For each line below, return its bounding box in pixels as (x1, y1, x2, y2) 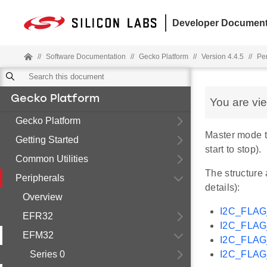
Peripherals (15, 173, 64, 183)
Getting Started (15, 135, 79, 145)
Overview (23, 192, 63, 202)
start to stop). (205, 144, 262, 154)
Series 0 (30, 249, 65, 259)
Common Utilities (15, 154, 88, 164)
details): (205, 182, 240, 193)
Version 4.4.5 (201, 52, 244, 61)
